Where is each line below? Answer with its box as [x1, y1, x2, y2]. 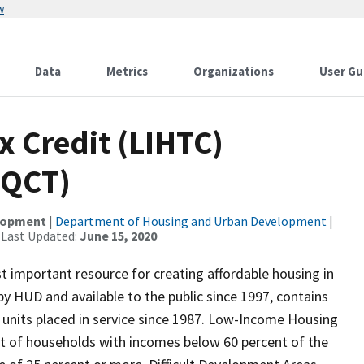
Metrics [106, 63, 148, 79]
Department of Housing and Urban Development [55, 213, 327, 229]
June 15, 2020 [80, 227, 157, 244]
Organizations [193, 63, 274, 79]
